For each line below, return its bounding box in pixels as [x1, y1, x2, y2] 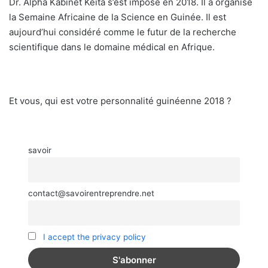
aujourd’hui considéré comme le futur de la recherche [9, 26, 236, 38]
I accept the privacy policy [43, 232, 146, 242]
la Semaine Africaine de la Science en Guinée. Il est [9, 11, 226, 23]
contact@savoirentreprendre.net [28, 188, 154, 199]
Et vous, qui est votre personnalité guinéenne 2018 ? [9, 95, 232, 107]
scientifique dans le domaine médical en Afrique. [9, 41, 215, 53]
